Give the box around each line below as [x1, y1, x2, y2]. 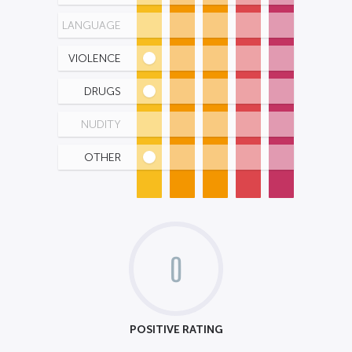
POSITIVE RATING [129, 323, 223, 335]
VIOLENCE [68, 53, 121, 64]
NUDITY [81, 119, 121, 130]
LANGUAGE [62, 20, 121, 31]
